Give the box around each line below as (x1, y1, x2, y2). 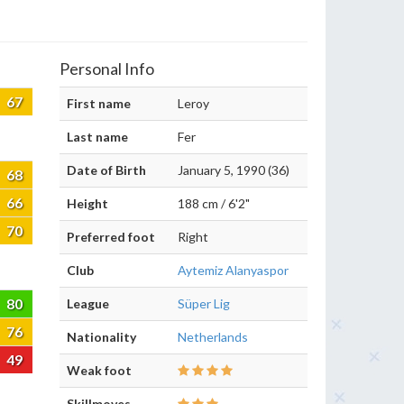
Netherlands (178, 329, 248, 344)
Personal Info (60, 59, 154, 78)
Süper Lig (178, 296, 230, 311)
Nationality (67, 329, 136, 344)
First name (67, 96, 131, 111)
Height (67, 196, 108, 211)
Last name (67, 129, 128, 144)
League (67, 296, 109, 311)
